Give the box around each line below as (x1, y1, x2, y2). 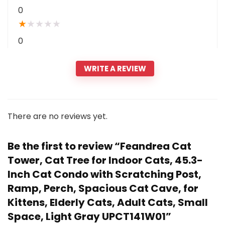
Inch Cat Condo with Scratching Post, (8, 167, 201, 182)
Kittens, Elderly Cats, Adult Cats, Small (8, 195, 208, 210)
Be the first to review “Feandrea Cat (8, 139, 191, 154)
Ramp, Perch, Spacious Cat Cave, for (8, 181, 198, 196)
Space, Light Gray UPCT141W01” (8, 209, 171, 224)
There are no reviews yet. (8, 110, 107, 123)
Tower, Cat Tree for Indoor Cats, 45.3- (8, 153, 203, 168)
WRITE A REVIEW (84, 63, 146, 74)
